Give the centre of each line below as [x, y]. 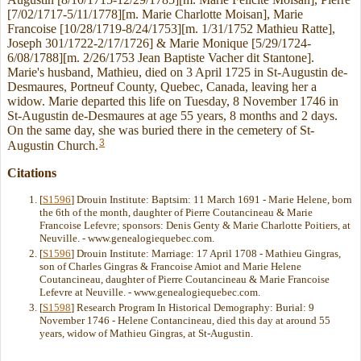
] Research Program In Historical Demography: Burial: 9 [193, 308]
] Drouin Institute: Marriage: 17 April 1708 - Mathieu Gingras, [206, 254]
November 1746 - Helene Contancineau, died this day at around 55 [185, 321]
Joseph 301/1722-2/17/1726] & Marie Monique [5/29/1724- [159, 44]
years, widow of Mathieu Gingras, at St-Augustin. [146, 334]
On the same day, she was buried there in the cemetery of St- [161, 131]
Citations [32, 172]
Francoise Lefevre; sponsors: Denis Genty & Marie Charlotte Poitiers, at [195, 225]
